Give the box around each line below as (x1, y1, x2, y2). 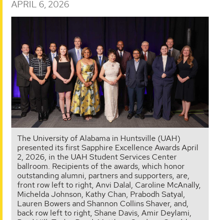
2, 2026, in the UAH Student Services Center (17, 151, 177, 162)
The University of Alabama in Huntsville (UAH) (17, 133, 180, 143)
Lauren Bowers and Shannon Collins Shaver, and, (17, 198, 189, 209)
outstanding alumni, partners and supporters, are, (17, 170, 190, 181)
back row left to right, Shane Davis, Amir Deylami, (17, 207, 192, 218)
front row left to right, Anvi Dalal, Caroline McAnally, (17, 179, 201, 190)
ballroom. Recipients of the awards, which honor (17, 161, 185, 171)
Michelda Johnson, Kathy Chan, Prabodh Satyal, (17, 189, 185, 199)
